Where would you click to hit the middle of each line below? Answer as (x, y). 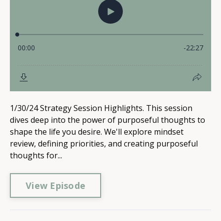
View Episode (55, 185)
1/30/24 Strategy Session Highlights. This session (101, 108)
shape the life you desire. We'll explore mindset (97, 132)
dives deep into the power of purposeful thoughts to (108, 120)
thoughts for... (36, 155)
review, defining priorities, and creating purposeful (104, 144)
